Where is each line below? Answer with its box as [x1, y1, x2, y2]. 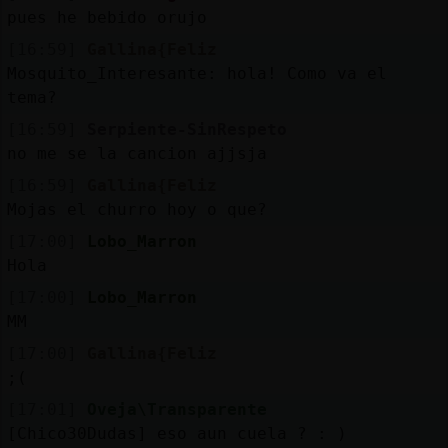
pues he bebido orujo [6, 7, 207, 27]
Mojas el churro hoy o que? [6, 199, 267, 219]
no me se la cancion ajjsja [6, 143, 267, 163]
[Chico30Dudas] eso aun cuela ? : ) [6, 423, 347, 443]
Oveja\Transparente [86, 399, 267, 419]
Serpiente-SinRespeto [86, 119, 287, 139]
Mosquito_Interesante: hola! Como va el [6, 63, 387, 83]
